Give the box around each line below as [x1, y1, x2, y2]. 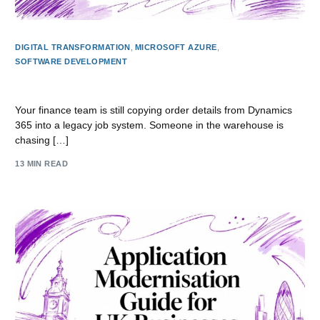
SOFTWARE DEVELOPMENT [15, 57, 128, 66]
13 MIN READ [15, 159, 69, 168]
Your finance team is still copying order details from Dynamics [15, 104, 293, 116]
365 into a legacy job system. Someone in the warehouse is [15, 119, 284, 131]
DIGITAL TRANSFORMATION [15, 43, 131, 52]
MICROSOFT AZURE [134, 43, 217, 52]
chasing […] [15, 134, 69, 146]
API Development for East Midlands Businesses [15, 79, 258, 91]
